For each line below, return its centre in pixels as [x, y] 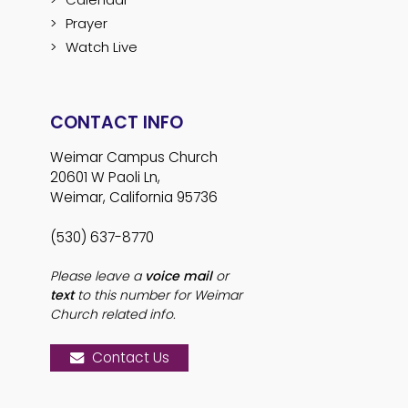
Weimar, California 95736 [134, 197]
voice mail [178, 276]
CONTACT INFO [117, 122]
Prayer [87, 23]
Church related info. [113, 314]
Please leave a [97, 276]
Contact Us [131, 357]
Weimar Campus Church [134, 157]
